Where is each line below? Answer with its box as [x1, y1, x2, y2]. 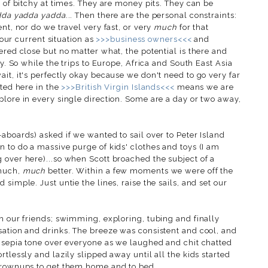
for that [176, 22, 209, 32]
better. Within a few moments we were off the [45, 166, 234, 175]
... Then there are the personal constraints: [65, 10, 237, 20]
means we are [174, 82, 234, 92]
